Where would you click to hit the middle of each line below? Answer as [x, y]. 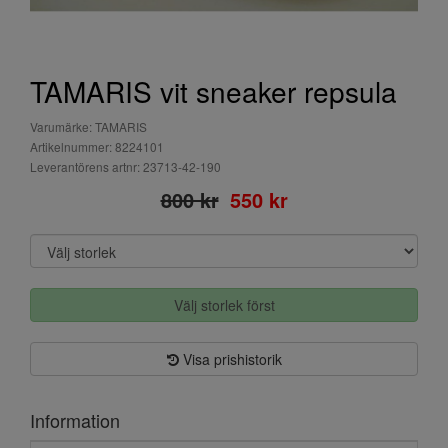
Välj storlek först [224, 305]
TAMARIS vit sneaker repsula [213, 91]
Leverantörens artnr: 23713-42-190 [125, 166]
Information [75, 420]
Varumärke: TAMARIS [88, 126]
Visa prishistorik [230, 359]
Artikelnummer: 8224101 [97, 146]
